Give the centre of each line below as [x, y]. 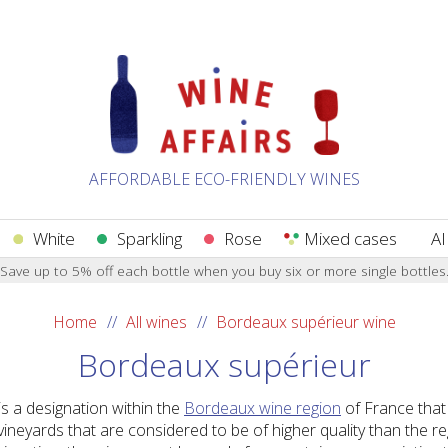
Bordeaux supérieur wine [305, 322]
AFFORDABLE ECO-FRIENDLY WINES [224, 179]
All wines [156, 322]
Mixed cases [350, 238]
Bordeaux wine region [262, 408]
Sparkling [149, 238]
